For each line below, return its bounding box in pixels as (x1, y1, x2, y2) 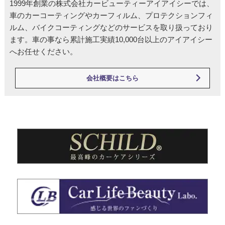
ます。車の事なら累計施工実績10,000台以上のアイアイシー (9, 35, 212, 44)
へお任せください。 (9, 47, 77, 56)
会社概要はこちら (86, 74, 139, 82)
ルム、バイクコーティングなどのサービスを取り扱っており (9, 23, 213, 32)
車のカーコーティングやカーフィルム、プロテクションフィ (9, 11, 213, 20)
